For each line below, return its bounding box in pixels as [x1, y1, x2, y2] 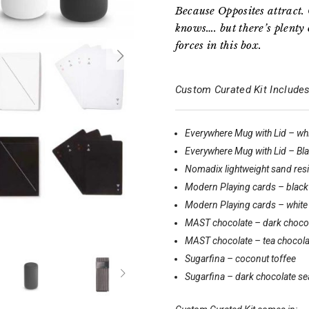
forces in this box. [175, 39, 262, 52]
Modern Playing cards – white [184, 199, 308, 211]
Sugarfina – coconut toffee [184, 253, 296, 265]
